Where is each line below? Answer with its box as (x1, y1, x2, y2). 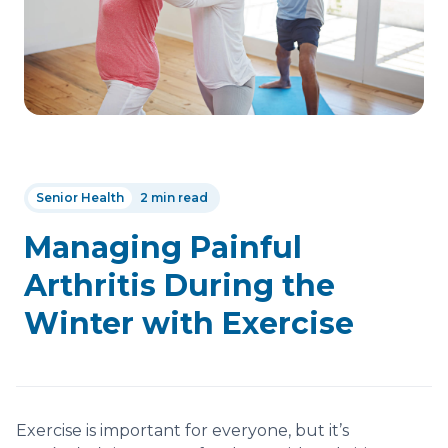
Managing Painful (24, 228, 302, 266)
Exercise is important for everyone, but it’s (16, 420, 349, 440)
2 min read (140, 189, 208, 205)
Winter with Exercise (24, 304, 354, 342)
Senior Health (36, 189, 124, 205)
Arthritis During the (24, 266, 335, 304)
